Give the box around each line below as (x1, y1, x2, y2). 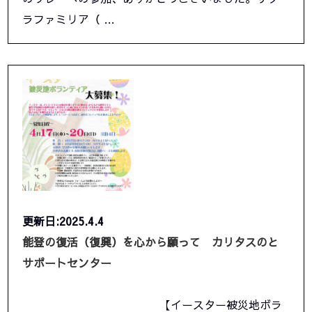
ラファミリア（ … (22, 11, 116, 27)
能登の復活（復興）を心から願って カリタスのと (22, 234, 279, 250)
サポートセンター (22, 255, 112, 271)
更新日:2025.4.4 (22, 213, 104, 229)
